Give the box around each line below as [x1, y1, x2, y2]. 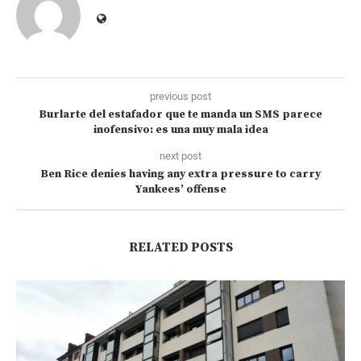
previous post [150, 90, 211, 103]
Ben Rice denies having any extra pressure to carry [40, 167, 321, 182]
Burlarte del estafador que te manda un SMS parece [39, 107, 322, 122]
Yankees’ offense [135, 182, 226, 197]
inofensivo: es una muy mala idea [93, 122, 268, 138]
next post [160, 150, 201, 163]
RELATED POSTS [128, 239, 233, 256]
